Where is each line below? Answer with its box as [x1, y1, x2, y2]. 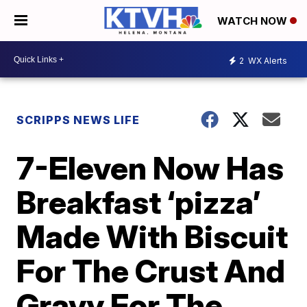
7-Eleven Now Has [16, 149, 284, 187]
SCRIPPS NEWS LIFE [16, 113, 140, 127]
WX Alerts [246, 55, 287, 66]
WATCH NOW [217, 14, 290, 28]
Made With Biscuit [16, 217, 288, 256]
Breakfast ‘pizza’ [16, 183, 261, 221]
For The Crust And [16, 251, 286, 290]
